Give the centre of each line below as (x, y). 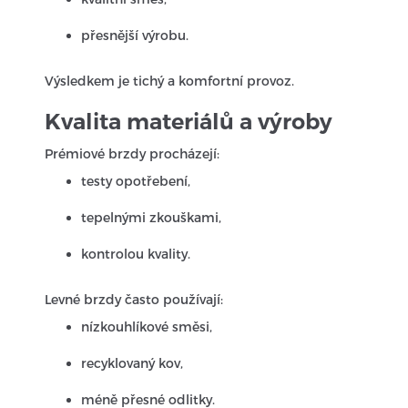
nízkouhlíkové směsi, (147, 326)
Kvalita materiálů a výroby (189, 122)
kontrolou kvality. (136, 254)
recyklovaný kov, (133, 363)
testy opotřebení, (136, 181)
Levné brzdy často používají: (134, 299)
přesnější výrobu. (135, 35)
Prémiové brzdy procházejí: (133, 153)
